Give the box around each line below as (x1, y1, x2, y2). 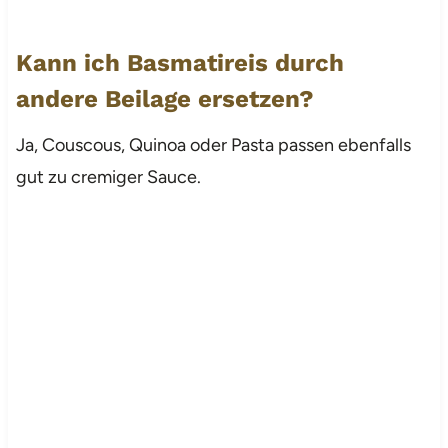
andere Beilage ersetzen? (15, 84, 314, 113)
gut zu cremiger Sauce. (15, 165, 201, 188)
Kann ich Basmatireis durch (15, 48, 344, 77)
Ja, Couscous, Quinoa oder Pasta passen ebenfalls (15, 133, 411, 156)
